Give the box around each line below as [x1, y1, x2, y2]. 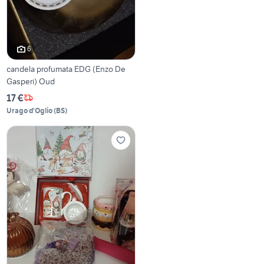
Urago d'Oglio [6, 105, 53, 115]
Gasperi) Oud [6, 75, 55, 87]
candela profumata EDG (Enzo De [6, 63, 126, 74]
